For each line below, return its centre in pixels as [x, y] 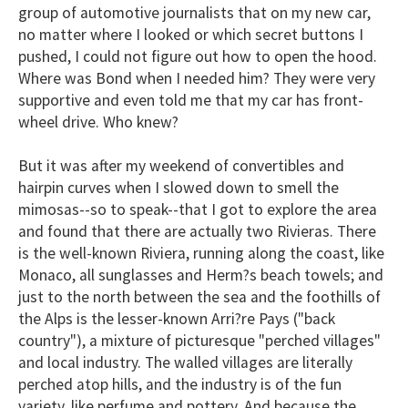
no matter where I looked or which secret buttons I [191, 34]
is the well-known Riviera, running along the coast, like [201, 253]
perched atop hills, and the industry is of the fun [180, 384]
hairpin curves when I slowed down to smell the [178, 187]
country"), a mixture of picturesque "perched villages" [199, 340]
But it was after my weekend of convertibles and [181, 165]
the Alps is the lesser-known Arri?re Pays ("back [177, 318]
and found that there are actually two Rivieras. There [197, 231]
